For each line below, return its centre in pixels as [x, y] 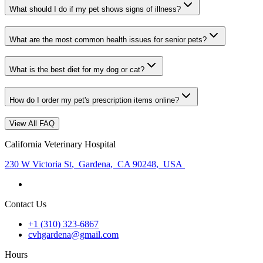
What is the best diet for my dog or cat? [77, 70]
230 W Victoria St [38, 164]
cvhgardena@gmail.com [73, 234]
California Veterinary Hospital [60, 144]
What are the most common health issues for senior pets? [108, 39]
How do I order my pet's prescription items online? [94, 100]
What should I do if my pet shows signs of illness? [95, 9]
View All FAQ [32, 123]
